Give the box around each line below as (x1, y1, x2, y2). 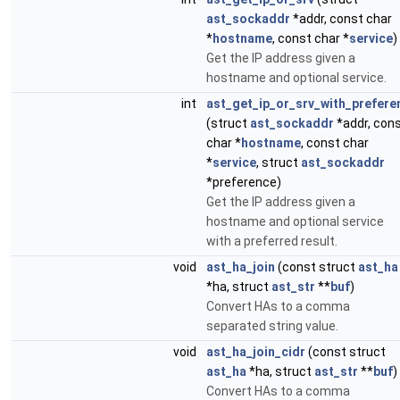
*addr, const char (290, 12, 392, 26)
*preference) (206, 175, 281, 189)
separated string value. (206, 319, 338, 333)
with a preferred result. (206, 234, 337, 248)
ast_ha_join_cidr (206, 345, 305, 359)
